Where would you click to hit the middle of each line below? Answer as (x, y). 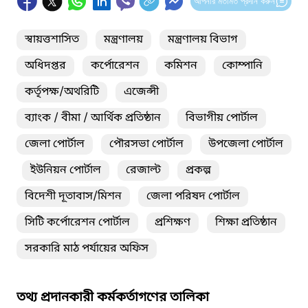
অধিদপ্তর (45, 66)
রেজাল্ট (143, 170)
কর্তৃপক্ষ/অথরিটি (62, 92)
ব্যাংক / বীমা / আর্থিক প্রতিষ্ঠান (93, 118)
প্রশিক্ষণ (173, 222)
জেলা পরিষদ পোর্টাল (193, 196)
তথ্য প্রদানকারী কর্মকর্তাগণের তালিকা (113, 298)
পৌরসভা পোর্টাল (146, 144)
